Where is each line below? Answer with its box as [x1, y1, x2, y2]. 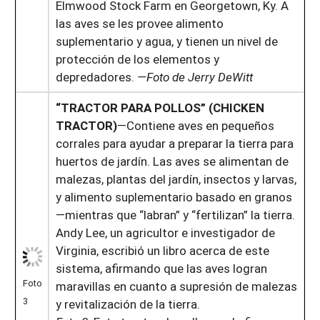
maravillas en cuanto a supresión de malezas [55, 277, 297, 294]
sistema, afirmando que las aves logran [55, 259, 267, 276]
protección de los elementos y [55, 50, 219, 67]
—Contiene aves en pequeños [116, 116, 274, 134]
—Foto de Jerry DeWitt [136, 68, 253, 85]
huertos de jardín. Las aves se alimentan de [55, 152, 289, 169]
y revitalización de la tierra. [55, 295, 206, 312]
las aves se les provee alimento [55, 14, 224, 31]
